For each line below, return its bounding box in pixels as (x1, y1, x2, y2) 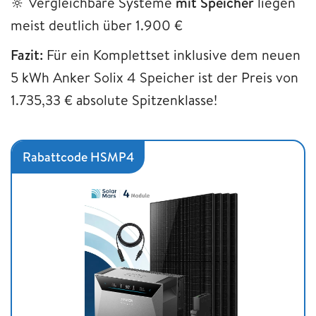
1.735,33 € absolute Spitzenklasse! (11, 90, 217, 109)
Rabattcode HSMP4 (23, 147, 134, 166)
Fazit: (11, 44, 47, 64)
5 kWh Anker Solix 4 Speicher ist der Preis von (11, 67, 298, 87)
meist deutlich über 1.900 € (11, 15, 183, 35)
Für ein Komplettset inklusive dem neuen (47, 44, 300, 64)
